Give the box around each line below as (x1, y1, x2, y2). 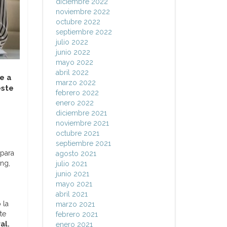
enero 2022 (55, 99, 94, 107)
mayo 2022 (55, 58, 93, 66)
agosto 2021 (55, 149, 96, 158)
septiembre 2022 (55, 28, 112, 36)
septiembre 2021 (55, 139, 111, 147)
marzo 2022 (55, 79, 96, 87)
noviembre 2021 (55, 119, 109, 127)
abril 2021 (55, 190, 88, 198)
